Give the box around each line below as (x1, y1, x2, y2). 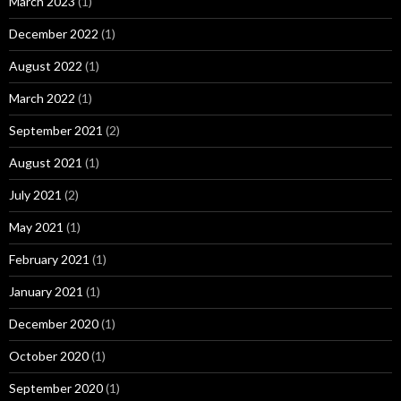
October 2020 (9, 348, 89, 363)
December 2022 (9, 26, 98, 41)
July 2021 (9, 187, 62, 202)
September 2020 (9, 380, 103, 396)
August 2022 (9, 58, 82, 73)
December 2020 (9, 316, 98, 331)
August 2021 (9, 155, 82, 170)
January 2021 (9, 284, 83, 299)
